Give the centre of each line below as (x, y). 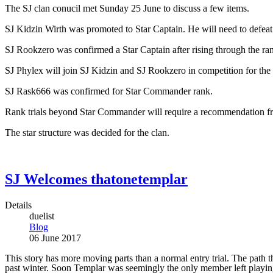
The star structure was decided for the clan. (87, 132)
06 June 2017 (55, 238)
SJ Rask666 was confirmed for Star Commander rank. (109, 91)
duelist (42, 216)
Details (18, 205)
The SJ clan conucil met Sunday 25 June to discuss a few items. (127, 8)
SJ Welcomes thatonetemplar (96, 179)
